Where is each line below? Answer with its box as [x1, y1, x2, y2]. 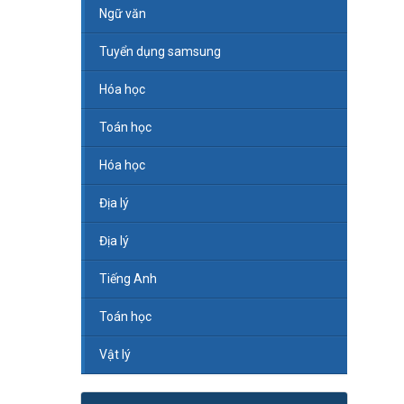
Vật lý [98, 347, 131, 363]
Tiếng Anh [98, 271, 157, 287]
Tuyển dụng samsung [98, 44, 221, 60]
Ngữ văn [98, 6, 146, 22]
